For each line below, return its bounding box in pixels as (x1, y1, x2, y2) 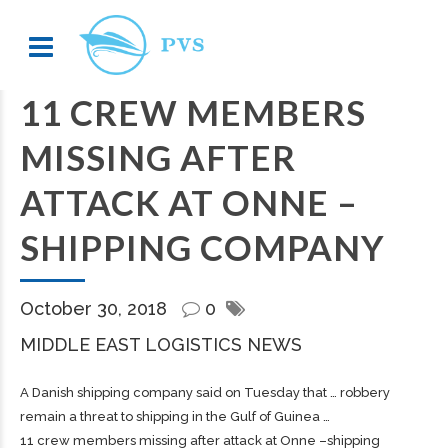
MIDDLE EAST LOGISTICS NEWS (20, 334, 302, 355)
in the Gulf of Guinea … (189, 409, 330, 424)
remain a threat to (20, 409, 136, 424)
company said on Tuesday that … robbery (130, 385, 390, 400)
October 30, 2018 (20, 298, 172, 319)
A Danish (20, 385, 77, 400)
